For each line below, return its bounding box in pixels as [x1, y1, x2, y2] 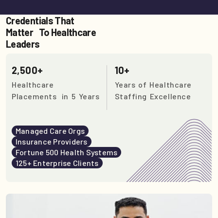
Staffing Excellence [114, 91, 191, 101]
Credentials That [6, 15, 74, 27]
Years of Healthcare [114, 80, 197, 90]
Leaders [6, 38, 40, 50]
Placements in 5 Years [12, 91, 100, 101]
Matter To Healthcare [6, 26, 96, 38]
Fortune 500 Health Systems [16, 147, 118, 157]
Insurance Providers [16, 137, 88, 146]
